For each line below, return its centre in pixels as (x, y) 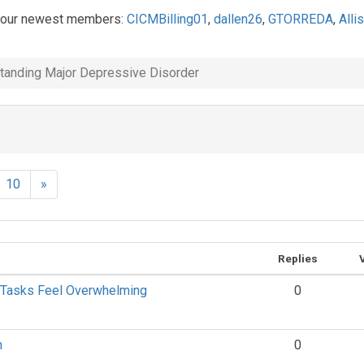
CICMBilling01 (167, 19)
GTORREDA (300, 19)
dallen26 (238, 19)
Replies (298, 258)
